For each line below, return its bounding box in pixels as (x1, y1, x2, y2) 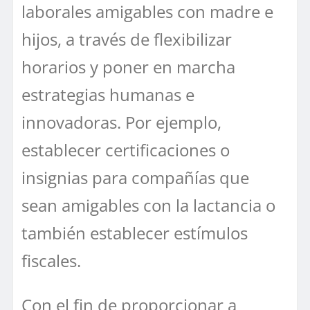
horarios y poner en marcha (21, 55, 235, 78)
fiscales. (21, 248, 81, 272)
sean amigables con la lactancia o (21, 193, 275, 217)
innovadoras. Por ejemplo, (21, 110, 221, 134)
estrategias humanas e (21, 82, 194, 106)
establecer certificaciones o (21, 138, 230, 161)
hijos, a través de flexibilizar (21, 27, 232, 51)
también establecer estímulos (21, 221, 248, 244)
